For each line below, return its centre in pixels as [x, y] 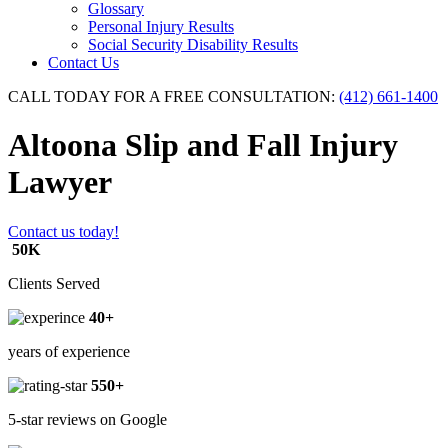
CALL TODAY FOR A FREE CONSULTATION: [171, 96]
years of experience [69, 351]
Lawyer [60, 182]
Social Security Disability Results [193, 44]
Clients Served [54, 283]
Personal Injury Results [161, 26]
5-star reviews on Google [87, 419]
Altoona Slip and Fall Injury [203, 145]
